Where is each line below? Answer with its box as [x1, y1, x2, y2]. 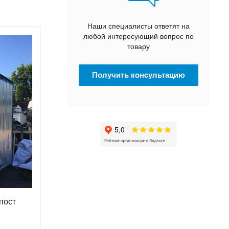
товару [127, 42, 150, 51]
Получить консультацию [92, 70, 185, 79]
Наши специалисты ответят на [87, 21, 190, 30]
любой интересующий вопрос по [83, 32, 194, 40]
